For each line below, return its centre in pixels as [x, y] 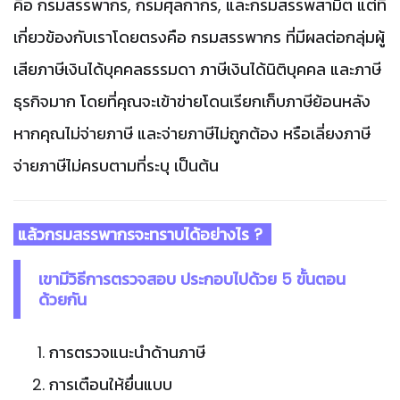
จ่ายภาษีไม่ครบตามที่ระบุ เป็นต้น [116, 165]
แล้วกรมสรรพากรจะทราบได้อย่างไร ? [142, 234]
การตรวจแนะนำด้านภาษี [127, 352]
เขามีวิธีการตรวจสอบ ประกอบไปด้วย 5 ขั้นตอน [192, 279]
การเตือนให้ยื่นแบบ [111, 384]
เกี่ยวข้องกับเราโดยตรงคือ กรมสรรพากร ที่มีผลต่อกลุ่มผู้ [199, 37]
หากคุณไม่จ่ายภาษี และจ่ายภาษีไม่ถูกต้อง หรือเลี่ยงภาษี [192, 133]
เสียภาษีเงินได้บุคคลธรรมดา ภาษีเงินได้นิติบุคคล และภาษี [197, 69]
